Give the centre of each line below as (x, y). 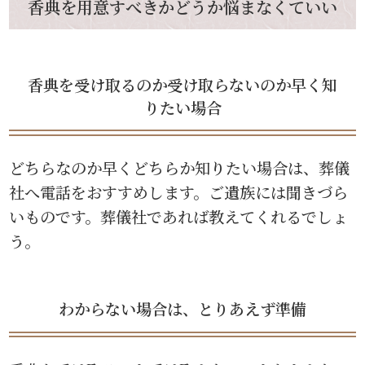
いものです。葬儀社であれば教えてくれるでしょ (179, 217)
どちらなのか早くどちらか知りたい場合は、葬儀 (180, 168)
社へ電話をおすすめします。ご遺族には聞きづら (179, 192)
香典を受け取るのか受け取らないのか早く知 (182, 85)
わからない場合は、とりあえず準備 (182, 309)
